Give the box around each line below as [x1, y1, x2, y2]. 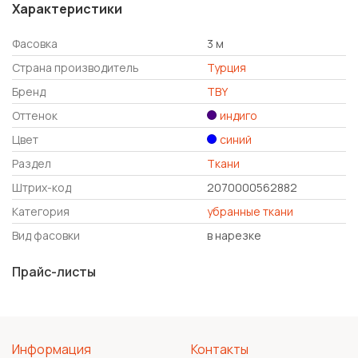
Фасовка [12, 35, 58, 51]
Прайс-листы [12, 262, 96, 280]
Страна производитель [12, 59, 139, 75]
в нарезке [207, 227, 261, 243]
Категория [12, 203, 70, 219]
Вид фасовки [12, 227, 80, 243]
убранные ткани [207, 203, 293, 219]
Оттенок [12, 107, 58, 123]
